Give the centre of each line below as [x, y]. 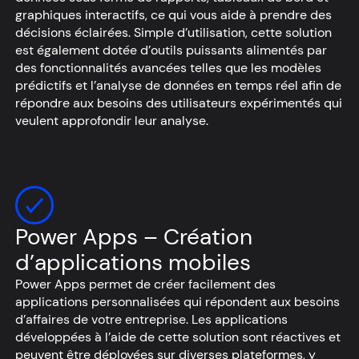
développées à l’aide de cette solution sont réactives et [178, 337]
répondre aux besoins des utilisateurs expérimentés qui [179, 103]
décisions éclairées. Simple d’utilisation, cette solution [173, 32]
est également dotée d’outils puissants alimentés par [171, 50]
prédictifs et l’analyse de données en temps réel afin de [178, 85]
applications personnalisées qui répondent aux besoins [177, 301]
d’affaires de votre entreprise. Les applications [151, 319]
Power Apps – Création [134, 236]
